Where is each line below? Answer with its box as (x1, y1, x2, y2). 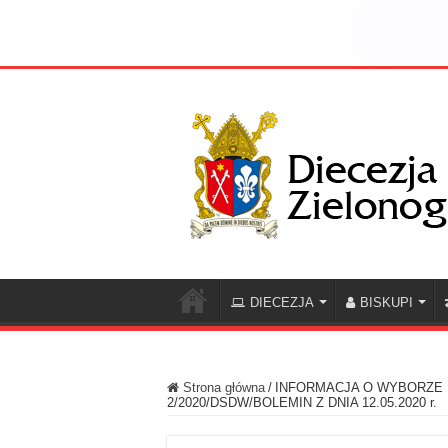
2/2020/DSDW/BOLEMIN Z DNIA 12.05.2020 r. (167, 395, 441, 411)
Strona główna (179, 380, 265, 396)
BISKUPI (360, 295, 413, 311)
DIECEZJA (250, 295, 314, 311)
